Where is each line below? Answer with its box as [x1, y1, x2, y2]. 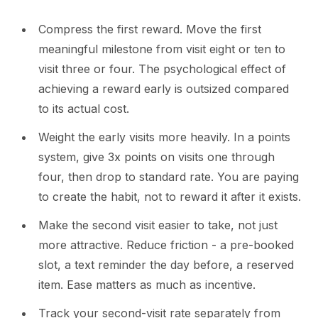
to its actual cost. [38, 102, 129, 116]
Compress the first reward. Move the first [38, 22, 261, 37]
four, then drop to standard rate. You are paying [38, 170, 299, 185]
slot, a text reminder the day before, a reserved [38, 258, 294, 273]
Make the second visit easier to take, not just [38, 218, 278, 233]
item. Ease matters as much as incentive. [38, 278, 256, 292]
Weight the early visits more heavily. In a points [38, 130, 290, 145]
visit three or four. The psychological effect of [38, 62, 286, 77]
